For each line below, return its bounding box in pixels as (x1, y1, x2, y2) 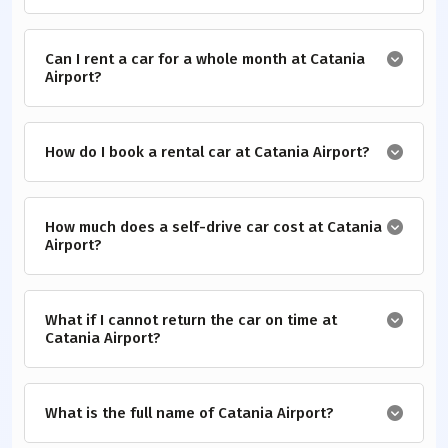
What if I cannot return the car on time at (45, 311, 337, 329)
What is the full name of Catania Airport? (45, 404, 334, 422)
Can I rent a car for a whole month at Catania (45, 50, 365, 68)
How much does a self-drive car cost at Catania (45, 218, 382, 236)
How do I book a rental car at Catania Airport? (45, 143, 370, 161)
